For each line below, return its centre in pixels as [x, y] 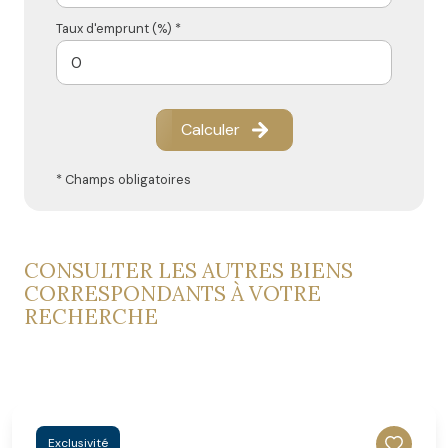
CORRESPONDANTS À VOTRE [172, 294]
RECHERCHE [91, 317]
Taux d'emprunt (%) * [118, 29]
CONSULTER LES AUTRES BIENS [188, 271]
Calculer [210, 130]
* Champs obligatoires [123, 180]
